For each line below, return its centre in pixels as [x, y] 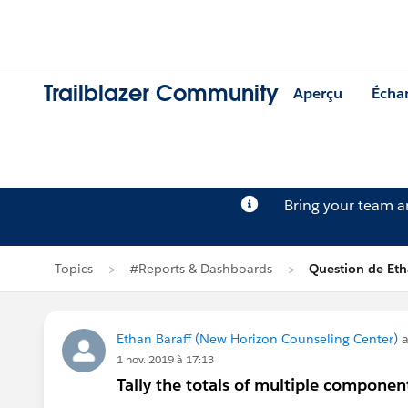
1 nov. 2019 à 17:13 [165, 359]
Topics [74, 269]
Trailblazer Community [161, 94]
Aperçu [318, 94]
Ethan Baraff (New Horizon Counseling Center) [257, 339]
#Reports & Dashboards [201, 269]
